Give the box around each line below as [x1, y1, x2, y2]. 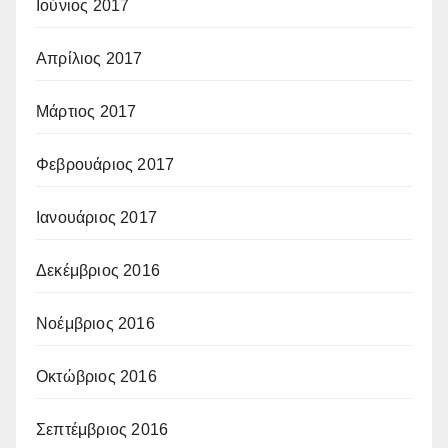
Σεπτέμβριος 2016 [36, 421, 169, 439]
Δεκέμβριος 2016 [36, 262, 160, 280]
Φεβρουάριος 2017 [36, 156, 175, 174]
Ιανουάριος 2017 [36, 209, 157, 227]
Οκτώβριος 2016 [36, 368, 157, 386]
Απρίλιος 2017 [36, 50, 143, 68]
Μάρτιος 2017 [36, 103, 137, 121]
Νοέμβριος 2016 [36, 315, 155, 333]
